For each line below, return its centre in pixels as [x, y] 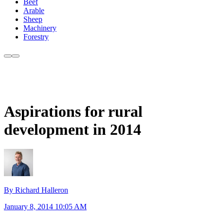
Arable [34, 11]
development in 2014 [73, 129]
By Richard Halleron [36, 190]
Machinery [40, 28]
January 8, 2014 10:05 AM [45, 206]
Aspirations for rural [73, 111]
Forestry [36, 37]
